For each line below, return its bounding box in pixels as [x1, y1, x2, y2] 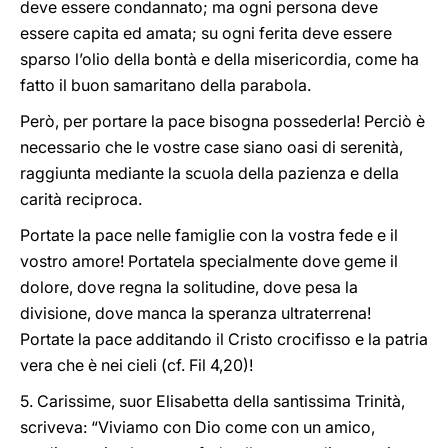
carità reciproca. [20, 189, 142, 209]
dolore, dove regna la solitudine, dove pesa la [20, 277, 358, 297]
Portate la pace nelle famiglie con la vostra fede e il [20, 225, 398, 245]
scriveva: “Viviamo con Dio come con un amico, [20, 417, 375, 437]
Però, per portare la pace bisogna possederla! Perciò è [20, 111, 425, 131]
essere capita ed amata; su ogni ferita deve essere [20, 23, 392, 43]
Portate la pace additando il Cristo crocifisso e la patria [20, 329, 428, 349]
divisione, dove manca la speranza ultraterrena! [20, 303, 371, 323]
